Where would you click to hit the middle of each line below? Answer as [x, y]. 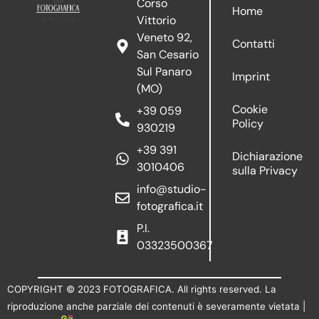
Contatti [254, 43]
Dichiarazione [268, 156]
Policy [248, 123]
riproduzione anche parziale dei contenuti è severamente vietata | [156, 306]
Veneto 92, [165, 37]
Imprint [251, 76]
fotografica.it [170, 206]
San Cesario [168, 54]
